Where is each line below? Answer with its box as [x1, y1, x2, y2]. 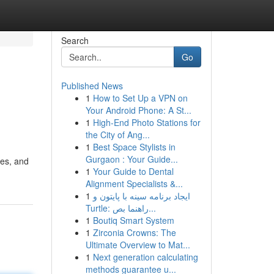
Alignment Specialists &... [85, 177, 183, 190]
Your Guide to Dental [92, 165, 174, 177]
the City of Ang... [85, 128, 150, 141]
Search [61, 34, 89, 46]
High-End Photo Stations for [92, 116, 201, 128]
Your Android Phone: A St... [85, 104, 191, 116]
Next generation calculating [92, 251, 198, 263]
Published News [61, 80, 123, 92]
